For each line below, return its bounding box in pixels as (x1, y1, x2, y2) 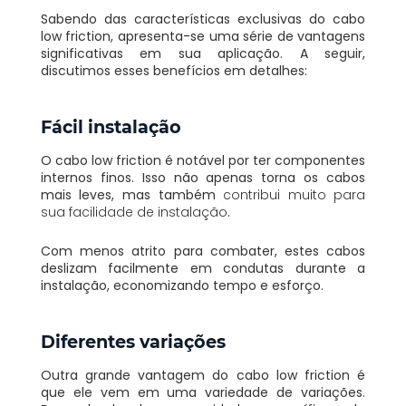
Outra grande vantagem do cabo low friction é (40, 365, 366, 384)
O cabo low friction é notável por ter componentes (40, 150, 366, 169)
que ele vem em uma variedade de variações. (40, 382, 366, 401)
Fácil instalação (40, 115, 181, 138)
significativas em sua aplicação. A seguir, (40, 43, 366, 63)
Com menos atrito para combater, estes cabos (40, 241, 366, 260)
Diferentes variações (40, 330, 226, 353)
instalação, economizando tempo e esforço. (40, 275, 324, 295)
